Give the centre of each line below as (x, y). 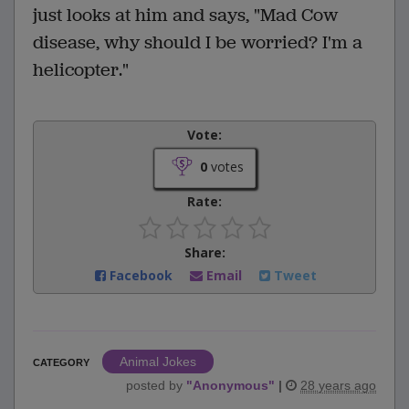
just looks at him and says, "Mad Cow (185, 16)
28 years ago (338, 386)
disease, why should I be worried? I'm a (198, 43)
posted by (156, 386)
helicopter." (81, 70)
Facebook (141, 276)
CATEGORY (61, 363)
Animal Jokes (158, 362)
